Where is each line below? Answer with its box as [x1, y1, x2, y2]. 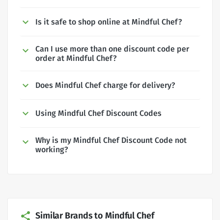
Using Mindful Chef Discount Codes [35, 109, 162, 118]
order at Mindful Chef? [35, 53, 117, 63]
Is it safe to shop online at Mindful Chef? [35, 17, 182, 27]
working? [35, 145, 68, 155]
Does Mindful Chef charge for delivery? [35, 80, 175, 90]
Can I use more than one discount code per [35, 44, 189, 54]
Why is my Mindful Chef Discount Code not [35, 136, 187, 145]
